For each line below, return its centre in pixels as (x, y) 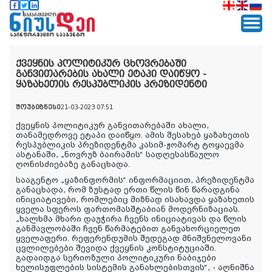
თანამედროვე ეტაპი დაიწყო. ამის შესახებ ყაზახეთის (133, 135)
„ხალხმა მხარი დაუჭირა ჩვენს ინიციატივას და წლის (131, 219)
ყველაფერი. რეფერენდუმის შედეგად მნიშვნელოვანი (134, 238)
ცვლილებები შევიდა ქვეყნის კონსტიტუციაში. (116, 248)
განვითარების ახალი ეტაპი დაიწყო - (111, 74)
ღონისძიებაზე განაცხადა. (73, 164)
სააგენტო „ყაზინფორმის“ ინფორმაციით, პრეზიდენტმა (135, 180)
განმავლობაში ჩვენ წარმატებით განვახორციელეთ (128, 229)
